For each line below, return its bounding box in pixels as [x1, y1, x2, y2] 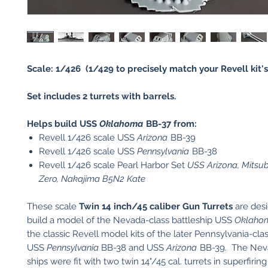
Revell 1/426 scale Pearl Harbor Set [39, 160, 187, 170]
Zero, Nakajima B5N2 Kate [39, 173, 145, 184]
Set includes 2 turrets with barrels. [27, 91, 176, 102]
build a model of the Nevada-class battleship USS [27, 215, 234, 226]
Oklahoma [99, 118, 143, 129]
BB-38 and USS [99, 242, 166, 253]
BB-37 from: [144, 118, 197, 129]
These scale [27, 201, 79, 212]
